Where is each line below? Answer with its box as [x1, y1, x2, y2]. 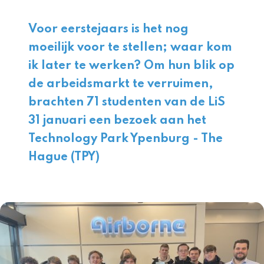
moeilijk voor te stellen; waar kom [28, 42, 232, 54]
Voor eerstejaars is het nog [28, 24, 189, 35]
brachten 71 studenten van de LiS [28, 97, 225, 108]
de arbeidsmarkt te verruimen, [28, 78, 213, 90]
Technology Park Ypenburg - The [28, 133, 223, 145]
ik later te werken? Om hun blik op [28, 60, 235, 72]
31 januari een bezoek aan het [28, 115, 206, 127]
